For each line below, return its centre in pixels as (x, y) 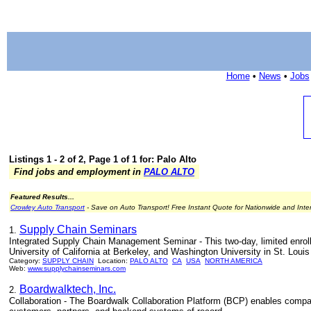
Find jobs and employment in (77, 172)
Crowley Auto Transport (48, 207)
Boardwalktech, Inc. (68, 289)
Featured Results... (42, 197)
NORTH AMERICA (234, 261)
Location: (112, 261)
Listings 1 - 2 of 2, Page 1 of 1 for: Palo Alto (103, 159)
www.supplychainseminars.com (77, 268)
